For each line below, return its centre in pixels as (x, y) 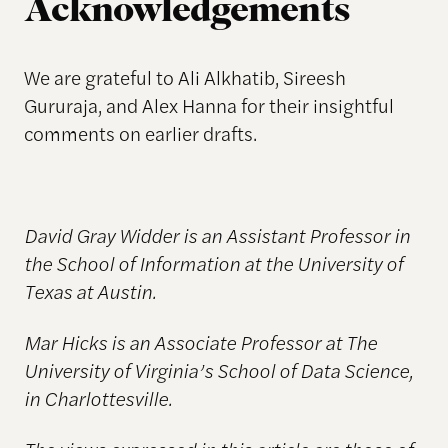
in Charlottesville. (97, 397)
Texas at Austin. (89, 290)
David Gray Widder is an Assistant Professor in (216, 234)
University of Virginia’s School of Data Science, (218, 369)
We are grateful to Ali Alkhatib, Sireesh (184, 77)
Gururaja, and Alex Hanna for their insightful (208, 105)
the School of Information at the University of (213, 262)
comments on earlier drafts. (140, 133)
